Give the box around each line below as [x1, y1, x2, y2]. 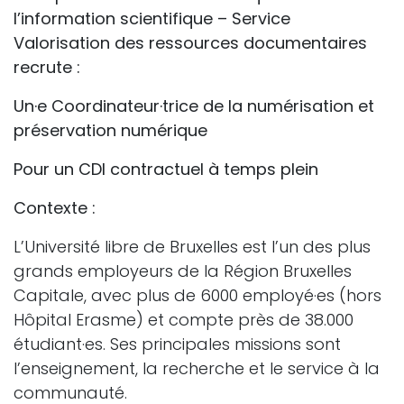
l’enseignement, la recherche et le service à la [14, 356, 380, 380]
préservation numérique [14, 118, 207, 142]
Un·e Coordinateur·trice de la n [14, 94, 257, 117]
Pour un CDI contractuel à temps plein [14, 157, 318, 180]
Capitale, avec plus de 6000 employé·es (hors [14, 283, 381, 307]
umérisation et [257, 94, 374, 117]
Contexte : [14, 196, 96, 219]
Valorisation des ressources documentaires [14, 31, 367, 54]
